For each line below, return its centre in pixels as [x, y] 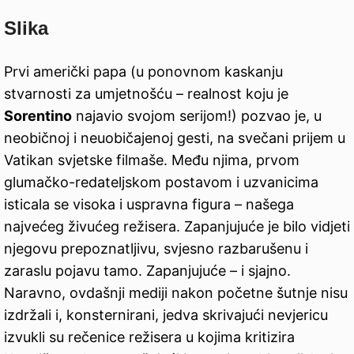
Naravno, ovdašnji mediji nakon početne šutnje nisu [176, 293]
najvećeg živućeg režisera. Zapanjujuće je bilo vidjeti [177, 227]
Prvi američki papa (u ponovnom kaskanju [143, 72]
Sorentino [38, 116]
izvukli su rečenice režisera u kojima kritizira [149, 337]
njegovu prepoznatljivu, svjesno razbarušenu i [156, 249]
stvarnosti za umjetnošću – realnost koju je [146, 94]
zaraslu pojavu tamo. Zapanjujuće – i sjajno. [147, 271]
